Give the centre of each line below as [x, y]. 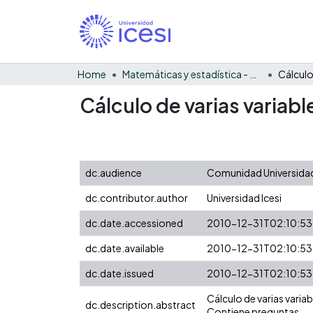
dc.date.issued [119, 273]
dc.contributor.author [137, 197]
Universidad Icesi [244, 197]
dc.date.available [125, 248]
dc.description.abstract [140, 304]
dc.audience [114, 172]
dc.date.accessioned [134, 223]
